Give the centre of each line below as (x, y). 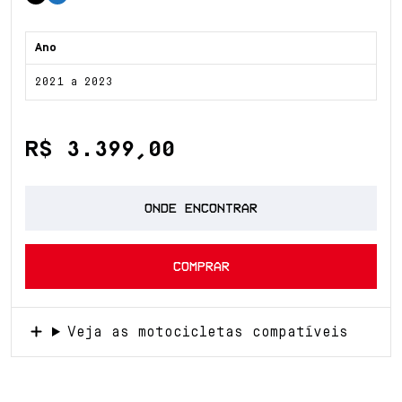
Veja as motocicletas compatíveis (207, 332)
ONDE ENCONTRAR (201, 208)
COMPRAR (201, 266)
